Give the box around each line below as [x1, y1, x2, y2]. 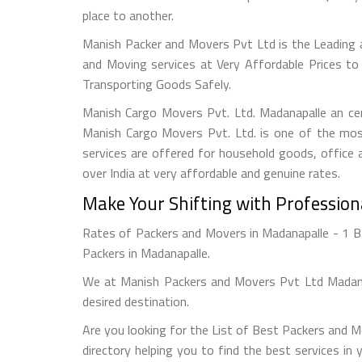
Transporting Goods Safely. [82, 74, 231, 94]
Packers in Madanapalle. [82, 242, 210, 263]
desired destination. [82, 291, 189, 311]
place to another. [82, 5, 174, 25]
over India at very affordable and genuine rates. [82, 162, 340, 183]
